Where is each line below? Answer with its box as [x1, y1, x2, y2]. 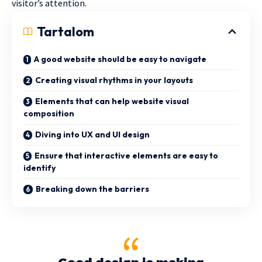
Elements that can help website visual [35, 95, 189, 106]
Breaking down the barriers [36, 183, 149, 194]
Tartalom [37, 23, 94, 40]
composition [23, 108, 74, 119]
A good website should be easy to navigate [34, 53, 206, 64]
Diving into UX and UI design [35, 129, 150, 140]
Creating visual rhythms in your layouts [35, 74, 193, 85]
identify [23, 162, 56, 173]
